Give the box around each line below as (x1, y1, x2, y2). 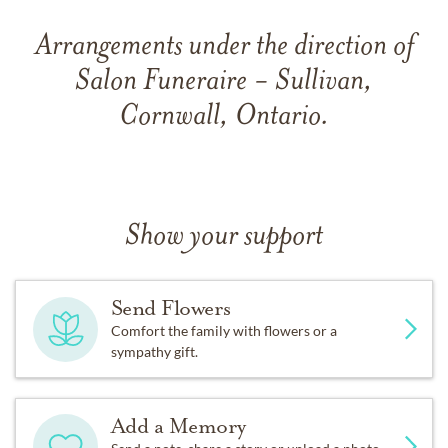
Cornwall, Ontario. (118, 102, 330, 133)
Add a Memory (110, 413, 246, 439)
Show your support (125, 222, 323, 253)
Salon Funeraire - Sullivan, (75, 67, 373, 98)
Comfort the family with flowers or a (110, 322, 337, 339)
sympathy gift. (110, 343, 198, 360)
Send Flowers (110, 295, 231, 321)
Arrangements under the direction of (34, 32, 414, 63)
